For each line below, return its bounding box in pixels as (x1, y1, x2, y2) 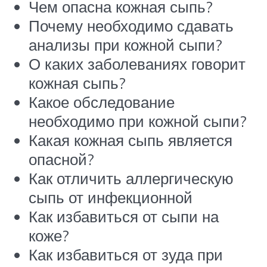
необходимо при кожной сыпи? (29, 111, 247, 131)
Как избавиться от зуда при (29, 244, 223, 264)
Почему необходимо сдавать (29, 15, 234, 35)
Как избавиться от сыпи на (29, 206, 219, 226)
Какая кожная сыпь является (29, 130, 232, 150)
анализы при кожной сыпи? (29, 35, 222, 54)
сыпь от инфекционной (29, 187, 193, 207)
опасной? (29, 149, 94, 169)
